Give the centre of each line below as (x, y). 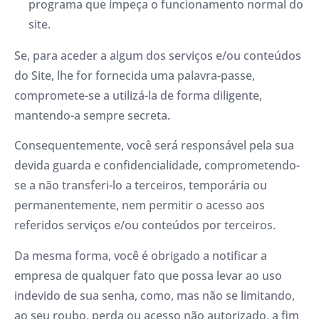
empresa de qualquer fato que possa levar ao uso (148, 275)
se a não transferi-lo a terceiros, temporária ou (141, 185)
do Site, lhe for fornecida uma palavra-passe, (135, 75)
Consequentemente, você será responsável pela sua (154, 146)
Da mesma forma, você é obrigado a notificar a (141, 255)
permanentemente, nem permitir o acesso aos (140, 205)
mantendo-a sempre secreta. (92, 115)
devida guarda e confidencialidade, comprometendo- (157, 166)
